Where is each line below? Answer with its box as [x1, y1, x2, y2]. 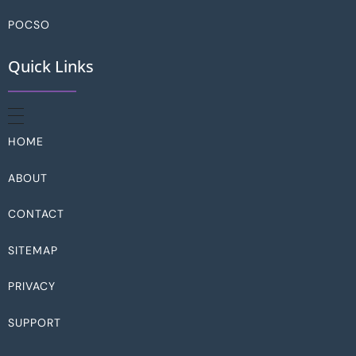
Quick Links [8, 55, 94, 77]
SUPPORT [8, 315, 61, 330]
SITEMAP [8, 242, 58, 257]
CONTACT [8, 207, 64, 222]
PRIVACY [8, 279, 56, 294]
